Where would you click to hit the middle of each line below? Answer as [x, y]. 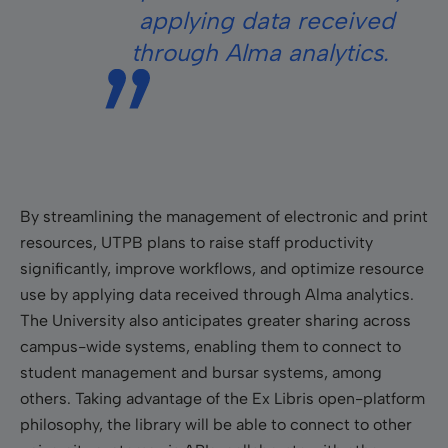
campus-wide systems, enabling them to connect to [210, 346]
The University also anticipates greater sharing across [215, 320]
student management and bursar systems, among [201, 372]
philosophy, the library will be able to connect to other [216, 424]
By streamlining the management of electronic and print [224, 216]
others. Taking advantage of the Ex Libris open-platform [222, 398]
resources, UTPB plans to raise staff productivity [196, 242]
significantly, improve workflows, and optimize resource [222, 268]
